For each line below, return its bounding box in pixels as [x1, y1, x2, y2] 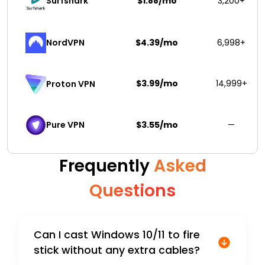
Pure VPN [46, 119, 85, 131]
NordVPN [46, 37, 85, 49]
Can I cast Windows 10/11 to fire [34, 228, 200, 243]
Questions [89, 179, 176, 203]
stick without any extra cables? [34, 243, 200, 258]
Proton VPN [46, 77, 95, 90]
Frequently [59, 154, 154, 178]
